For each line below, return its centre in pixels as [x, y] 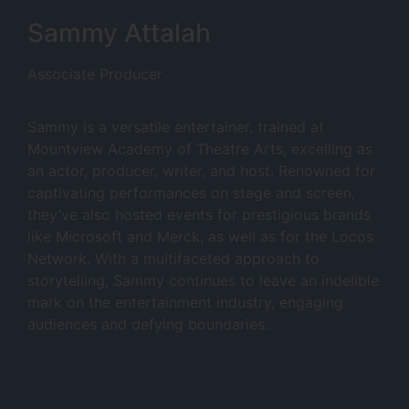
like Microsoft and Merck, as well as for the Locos [200, 237]
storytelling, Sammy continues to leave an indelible [203, 281]
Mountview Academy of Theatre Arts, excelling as [200, 149]
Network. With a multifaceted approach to [173, 259]
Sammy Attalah [119, 32]
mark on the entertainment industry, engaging [185, 303]
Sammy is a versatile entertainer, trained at [176, 127]
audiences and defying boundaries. [148, 325]
